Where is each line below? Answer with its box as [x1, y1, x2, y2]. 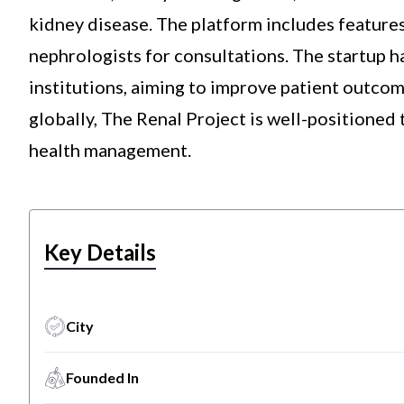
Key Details [44, 239, 156, 265]
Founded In [66, 369, 139, 386]
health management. [29, 139, 191, 161]
